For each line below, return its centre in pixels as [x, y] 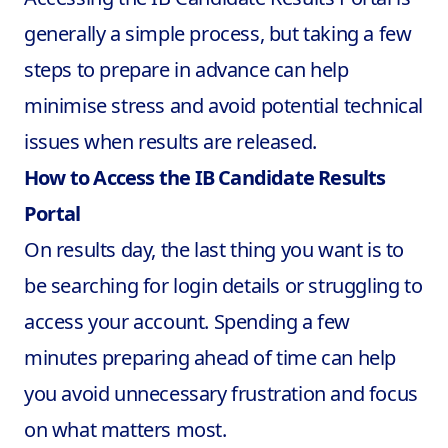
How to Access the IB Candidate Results [205, 177]
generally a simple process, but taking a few [218, 33]
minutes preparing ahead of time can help [210, 357]
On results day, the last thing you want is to [214, 249]
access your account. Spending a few [187, 321]
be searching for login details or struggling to [223, 285]
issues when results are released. [170, 141]
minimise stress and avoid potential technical [224, 105]
